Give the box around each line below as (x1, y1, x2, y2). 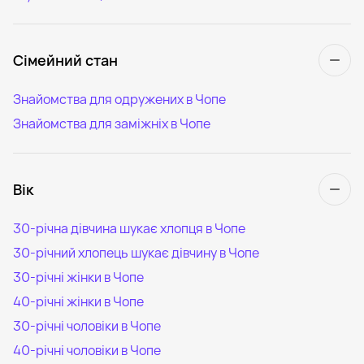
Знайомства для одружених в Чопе (13, 89, 226, 108)
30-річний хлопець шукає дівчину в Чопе (13, 243, 259, 262)
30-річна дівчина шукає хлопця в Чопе (13, 219, 245, 237)
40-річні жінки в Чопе (13, 292, 144, 310)
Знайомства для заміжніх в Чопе (13, 114, 210, 132)
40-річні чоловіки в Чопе (13, 340, 161, 359)
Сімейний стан (13, 50, 118, 70)
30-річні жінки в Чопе (13, 267, 144, 286)
